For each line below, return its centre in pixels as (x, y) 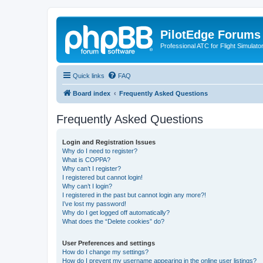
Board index (92, 93)
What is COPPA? (86, 159)
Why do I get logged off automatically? (116, 212)
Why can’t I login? (87, 186)
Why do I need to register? (100, 151)
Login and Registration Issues (109, 142)
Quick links (89, 75)
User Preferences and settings (109, 243)
